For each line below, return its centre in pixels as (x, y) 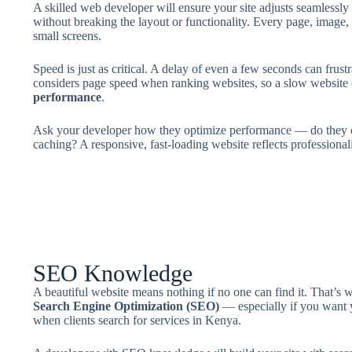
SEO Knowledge (112, 273)
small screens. (67, 36)
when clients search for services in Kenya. (137, 320)
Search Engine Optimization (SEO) (126, 306)
